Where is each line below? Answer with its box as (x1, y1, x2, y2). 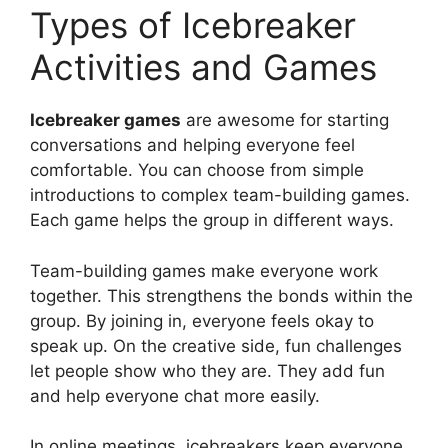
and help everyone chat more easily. (30, 385, 320, 406)
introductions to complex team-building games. (30, 185, 410, 206)
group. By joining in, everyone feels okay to (30, 310, 374, 331)
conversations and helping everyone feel (30, 135, 355, 156)
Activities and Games (30, 46, 377, 89)
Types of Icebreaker (30, 4, 356, 47)
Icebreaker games (30, 110, 181, 131)
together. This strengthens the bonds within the (30, 285, 413, 306)
